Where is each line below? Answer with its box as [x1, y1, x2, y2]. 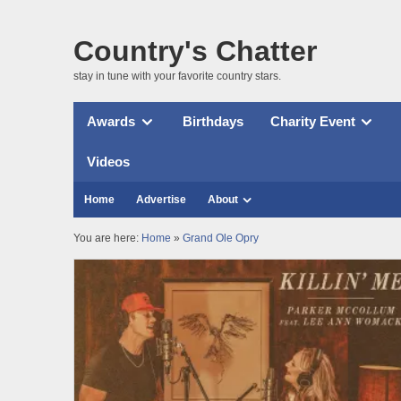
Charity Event [269, 114, 355, 130]
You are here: [73, 231, 141, 244]
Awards [87, 114, 135, 130]
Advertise [136, 192, 186, 206]
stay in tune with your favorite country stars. [73, 69, 281, 82]
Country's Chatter [73, 34, 317, 67]
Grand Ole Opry [183, 231, 259, 244]
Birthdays [182, 114, 243, 130]
